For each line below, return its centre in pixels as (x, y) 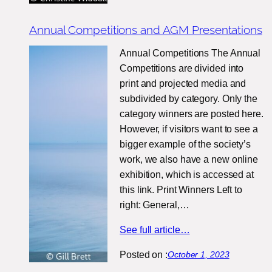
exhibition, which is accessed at (187, 175)
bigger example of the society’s (185, 144)
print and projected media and (183, 84)
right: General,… (155, 205)
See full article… (155, 230)
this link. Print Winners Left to (181, 190)
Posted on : (144, 255)
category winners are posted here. (192, 114)
